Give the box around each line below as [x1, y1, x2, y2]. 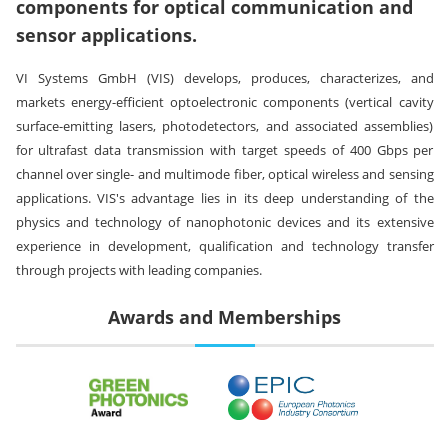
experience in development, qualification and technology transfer [15, 237, 434, 255]
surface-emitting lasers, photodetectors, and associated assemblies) [15, 117, 434, 135]
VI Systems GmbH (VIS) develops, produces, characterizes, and [15, 69, 434, 87]
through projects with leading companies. [15, 261, 262, 279]
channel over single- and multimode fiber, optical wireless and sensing [15, 165, 434, 183]
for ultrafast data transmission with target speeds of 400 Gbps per [15, 141, 434, 159]
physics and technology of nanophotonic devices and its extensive [15, 213, 434, 231]
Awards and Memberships [108, 305, 341, 329]
